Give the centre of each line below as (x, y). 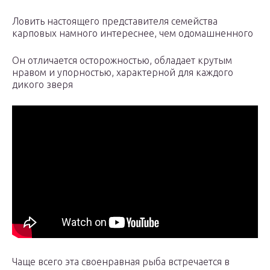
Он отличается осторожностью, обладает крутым (122, 61)
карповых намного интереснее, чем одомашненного (133, 33)
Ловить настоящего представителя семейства (115, 21)
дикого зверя (42, 85)
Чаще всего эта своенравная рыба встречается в (121, 262)
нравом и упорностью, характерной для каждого (123, 73)
